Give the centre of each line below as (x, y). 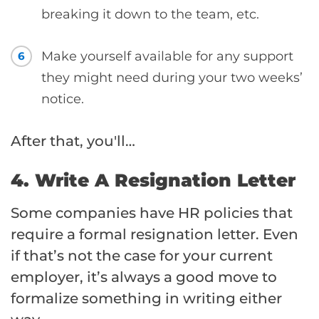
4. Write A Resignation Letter (153, 180)
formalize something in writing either (146, 298)
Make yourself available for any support (167, 56)
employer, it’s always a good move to (144, 277)
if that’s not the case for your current (142, 255)
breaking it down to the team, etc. (150, 14)
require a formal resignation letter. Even (155, 234)
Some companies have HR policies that (152, 213)
